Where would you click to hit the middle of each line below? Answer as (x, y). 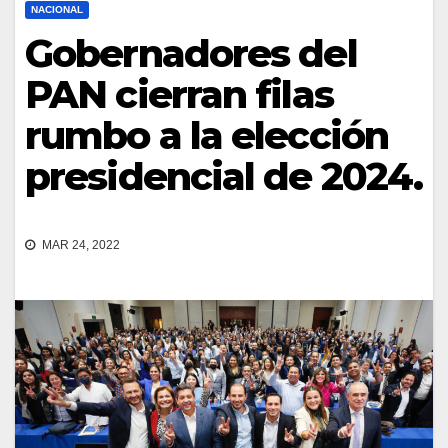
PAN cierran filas (179, 94)
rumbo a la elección (206, 135)
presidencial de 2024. (224, 176)
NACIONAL (57, 9)
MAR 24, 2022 (79, 245)
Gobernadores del (191, 53)
